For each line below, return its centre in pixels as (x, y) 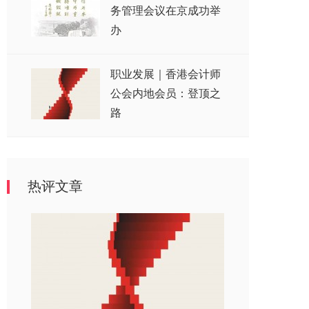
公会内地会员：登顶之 (166, 93)
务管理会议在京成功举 (166, 11)
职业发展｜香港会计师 (166, 74)
